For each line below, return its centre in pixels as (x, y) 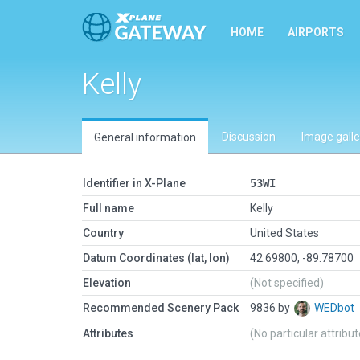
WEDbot (335, 308)
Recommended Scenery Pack (161, 308)
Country (103, 233)
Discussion (249, 137)
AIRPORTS (316, 32)
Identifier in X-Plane (134, 183)
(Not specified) (287, 283)
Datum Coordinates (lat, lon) (156, 258)
